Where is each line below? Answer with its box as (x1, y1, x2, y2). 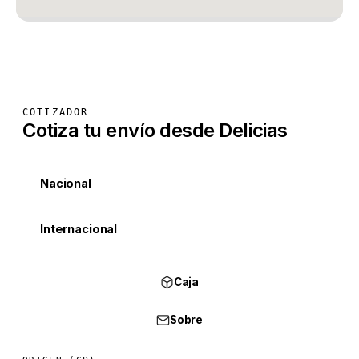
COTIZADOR (22, 107, 89, 118)
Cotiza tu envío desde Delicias (22, 119, 288, 142)
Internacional (40, 222, 118, 236)
